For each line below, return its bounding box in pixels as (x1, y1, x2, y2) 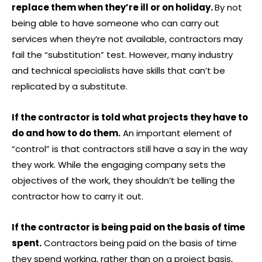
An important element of (120, 127, 232, 140)
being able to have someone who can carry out (12, 17, 219, 30)
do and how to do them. (12, 127, 120, 140)
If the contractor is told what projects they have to (12, 111, 248, 124)
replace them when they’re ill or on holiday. (12, 1, 215, 14)
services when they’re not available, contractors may (12, 33, 243, 46)
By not (215, 1, 242, 14)
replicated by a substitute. (12, 80, 127, 93)
